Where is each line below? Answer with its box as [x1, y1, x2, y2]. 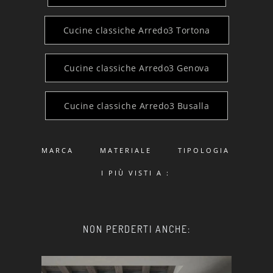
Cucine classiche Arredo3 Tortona [63, 24, 210, 36]
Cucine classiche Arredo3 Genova [63, 62, 210, 74]
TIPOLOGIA [177, 145, 230, 155]
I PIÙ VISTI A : [101, 168, 171, 177]
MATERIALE [100, 145, 152, 155]
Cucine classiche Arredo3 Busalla [64, 99, 209, 112]
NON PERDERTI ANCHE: [82, 222, 191, 235]
